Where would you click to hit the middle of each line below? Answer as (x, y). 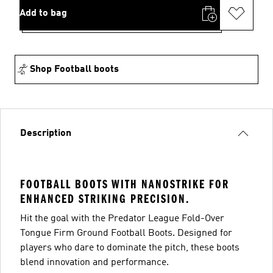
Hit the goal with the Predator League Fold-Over (122, 218)
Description (46, 133)
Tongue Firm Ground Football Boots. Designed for (126, 233)
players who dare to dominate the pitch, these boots (130, 248)
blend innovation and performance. (94, 262)
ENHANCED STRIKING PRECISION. (105, 199)
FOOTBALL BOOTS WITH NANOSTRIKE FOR (125, 184)
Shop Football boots (74, 69)
